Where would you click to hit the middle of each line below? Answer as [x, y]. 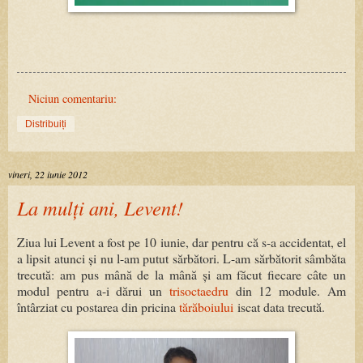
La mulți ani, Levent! [100, 208]
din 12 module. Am [287, 291]
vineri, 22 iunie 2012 [48, 175]
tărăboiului [206, 307]
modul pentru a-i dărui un [93, 291]
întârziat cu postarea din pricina [98, 307]
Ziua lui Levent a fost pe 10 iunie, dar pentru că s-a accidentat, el [181, 242]
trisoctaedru [199, 291]
